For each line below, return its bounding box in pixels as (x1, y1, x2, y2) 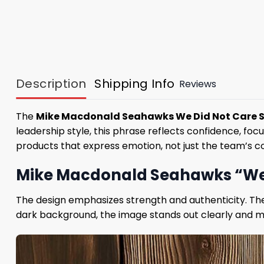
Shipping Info (94, 75, 175, 93)
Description (16, 75, 87, 93)
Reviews (179, 77, 216, 91)
